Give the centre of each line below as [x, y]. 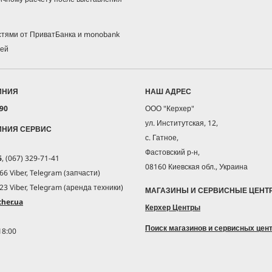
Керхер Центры [173, 207]
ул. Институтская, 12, [182, 123]
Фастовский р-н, [172, 152]
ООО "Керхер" [170, 108]
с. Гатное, [162, 137]
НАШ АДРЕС [168, 91]
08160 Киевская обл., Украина [196, 166]
